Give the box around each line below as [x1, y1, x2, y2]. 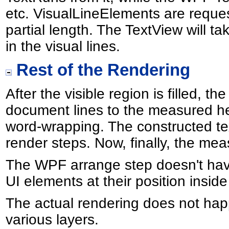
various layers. [6, 212, 99, 228]
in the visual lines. [6, 38, 121, 54]
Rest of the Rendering [12, 60, 191, 80]
